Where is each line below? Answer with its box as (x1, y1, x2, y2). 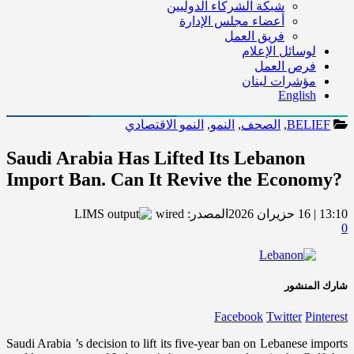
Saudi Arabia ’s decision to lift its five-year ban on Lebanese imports (6, 337, 348, 351)
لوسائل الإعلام (242, 44, 316, 58)
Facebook (214, 310, 263, 324)
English (278, 88, 316, 102)
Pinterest (305, 310, 348, 324)
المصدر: (184, 206, 228, 220)
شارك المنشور (284, 279, 348, 292)
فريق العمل (224, 29, 284, 43)
